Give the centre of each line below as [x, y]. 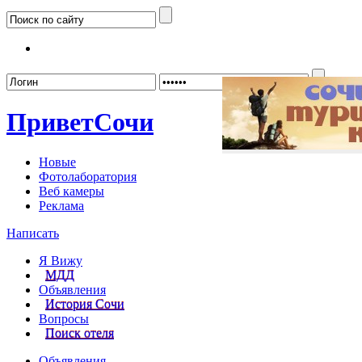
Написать [33, 233]
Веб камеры [72, 191]
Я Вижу [61, 260]
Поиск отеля [80, 333]
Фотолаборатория [88, 176]
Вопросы [64, 318]
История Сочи [85, 304]
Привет [50, 122]
